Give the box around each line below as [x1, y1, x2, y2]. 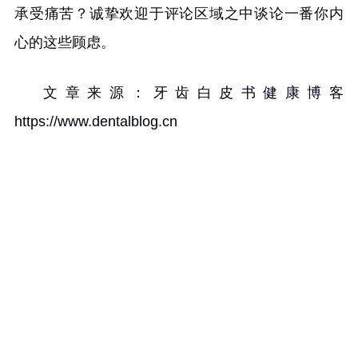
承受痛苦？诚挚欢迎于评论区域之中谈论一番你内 [14, 6, 344, 22]
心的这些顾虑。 [14, 34, 115, 50]
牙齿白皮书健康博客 [153, 85, 344, 101]
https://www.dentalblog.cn [14, 113, 177, 129]
